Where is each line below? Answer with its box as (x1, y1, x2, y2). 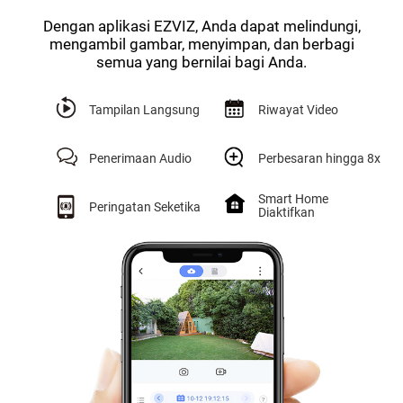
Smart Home (257, 191, 328, 206)
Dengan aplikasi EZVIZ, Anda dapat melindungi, (42, 17, 361, 36)
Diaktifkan (257, 204, 315, 219)
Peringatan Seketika (88, 199, 201, 214)
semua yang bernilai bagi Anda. (96, 53, 307, 72)
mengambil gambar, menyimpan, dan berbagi (49, 35, 354, 54)
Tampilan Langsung (88, 103, 200, 118)
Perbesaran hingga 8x (257, 150, 381, 166)
